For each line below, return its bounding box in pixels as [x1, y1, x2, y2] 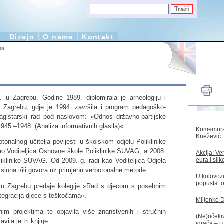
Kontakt [82, 33, 114, 41]
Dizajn [9, 33, 35, 41]
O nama [43, 33, 74, 41]
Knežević [196, 133, 221, 140]
